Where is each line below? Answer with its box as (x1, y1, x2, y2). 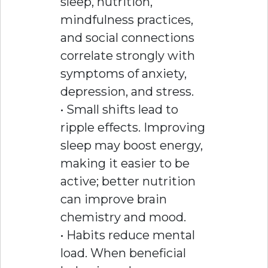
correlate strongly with (60, 48, 195, 63)
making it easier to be (60, 156, 190, 170)
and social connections (60, 30, 194, 45)
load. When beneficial (60, 245, 186, 260)
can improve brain (60, 191, 167, 206)
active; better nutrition (60, 173, 196, 188)
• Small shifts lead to (60, 102, 178, 117)
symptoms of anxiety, (60, 66, 187, 81)
